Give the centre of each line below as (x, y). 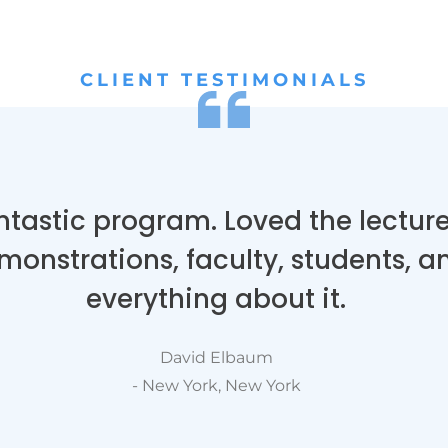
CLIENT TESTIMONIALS (224, 79)
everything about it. (216, 298)
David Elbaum (216, 357)
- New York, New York (216, 385)
